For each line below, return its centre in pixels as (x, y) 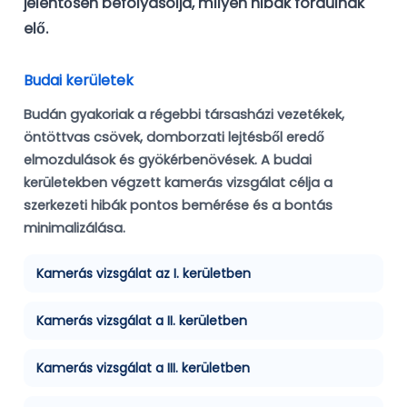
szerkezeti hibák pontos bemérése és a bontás (178, 206)
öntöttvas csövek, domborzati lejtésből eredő (174, 138)
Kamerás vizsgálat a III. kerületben (143, 368)
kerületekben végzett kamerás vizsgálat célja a (178, 183)
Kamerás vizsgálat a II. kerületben (142, 321)
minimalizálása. (74, 228)
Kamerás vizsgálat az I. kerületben (144, 274)
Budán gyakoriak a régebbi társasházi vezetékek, (184, 115)
